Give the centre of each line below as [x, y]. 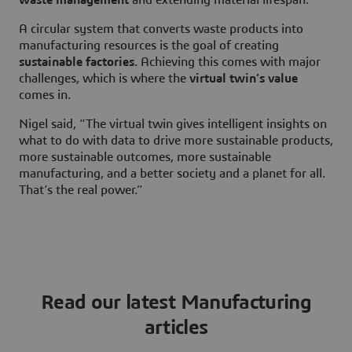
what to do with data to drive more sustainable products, [176, 140]
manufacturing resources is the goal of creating [149, 45]
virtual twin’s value [244, 78]
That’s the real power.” [81, 190]
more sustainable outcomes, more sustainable [145, 157]
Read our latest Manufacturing [176, 302]
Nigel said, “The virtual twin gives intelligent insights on [173, 124]
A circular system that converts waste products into [161, 29]
